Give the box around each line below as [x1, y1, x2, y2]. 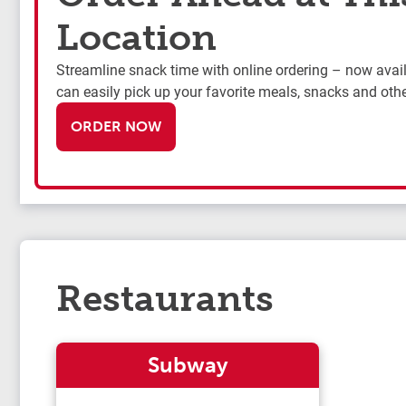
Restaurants [56, 276, 274, 321]
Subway [147, 352, 228, 379]
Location [56, 14, 217, 59]
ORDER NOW [71, 117, 161, 135]
